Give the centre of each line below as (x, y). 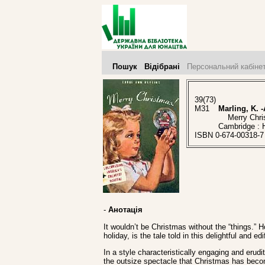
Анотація (125, 210)
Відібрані (162, 67)
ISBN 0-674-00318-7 (229, 135)
